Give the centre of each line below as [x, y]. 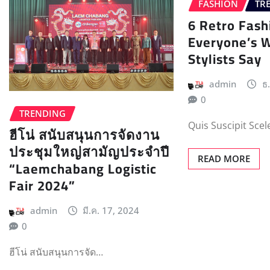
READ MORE [224, 158]
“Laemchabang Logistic [83, 169]
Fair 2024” [42, 186]
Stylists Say [225, 59]
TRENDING [42, 113]
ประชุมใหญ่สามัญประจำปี [89, 152]
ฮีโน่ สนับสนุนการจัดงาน [84, 135]
